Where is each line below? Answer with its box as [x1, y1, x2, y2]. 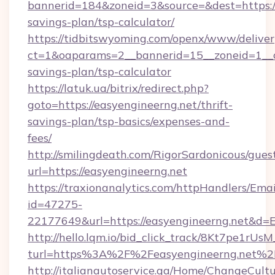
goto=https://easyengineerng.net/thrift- [28, 98, 233, 112]
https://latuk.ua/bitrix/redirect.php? [28, 81, 209, 95]
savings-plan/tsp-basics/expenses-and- [28, 114, 230, 128]
